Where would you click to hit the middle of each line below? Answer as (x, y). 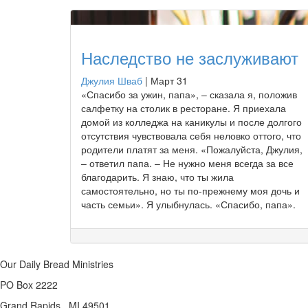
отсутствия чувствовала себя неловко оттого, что (191, 135)
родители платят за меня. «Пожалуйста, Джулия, (192, 149)
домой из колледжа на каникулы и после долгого (191, 121)
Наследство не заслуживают (190, 57)
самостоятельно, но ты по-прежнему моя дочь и (190, 190)
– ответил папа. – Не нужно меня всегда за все (187, 163)
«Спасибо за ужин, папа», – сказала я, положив (189, 94)
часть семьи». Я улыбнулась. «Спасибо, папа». (188, 204)
